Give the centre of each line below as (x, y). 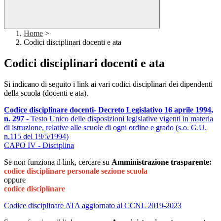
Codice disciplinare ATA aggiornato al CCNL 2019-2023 (93, 206)
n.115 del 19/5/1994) (36, 137)
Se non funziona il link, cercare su (58, 162)
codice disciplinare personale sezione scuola (76, 171)
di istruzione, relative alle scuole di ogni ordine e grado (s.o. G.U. (105, 128)
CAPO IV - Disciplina (39, 146)
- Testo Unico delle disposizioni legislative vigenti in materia (120, 119)
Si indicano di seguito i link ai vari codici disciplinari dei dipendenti (108, 84)
